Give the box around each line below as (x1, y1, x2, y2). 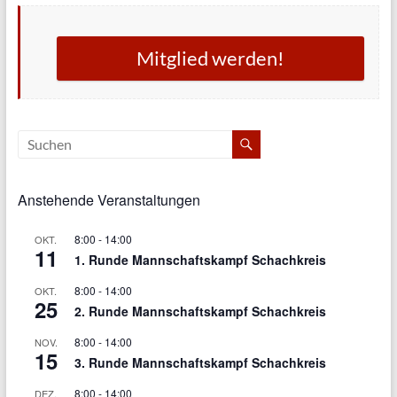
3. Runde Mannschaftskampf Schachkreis (74, 353, 326, 371)
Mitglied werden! (136, 45, 285, 70)
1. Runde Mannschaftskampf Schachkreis (74, 250, 326, 269)
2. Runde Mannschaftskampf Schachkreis (74, 301, 326, 320)
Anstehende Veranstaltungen (17, 189, 200, 210)
